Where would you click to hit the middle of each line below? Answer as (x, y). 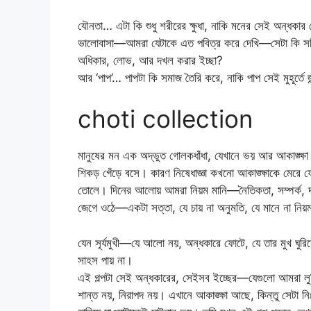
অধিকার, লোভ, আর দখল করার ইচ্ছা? (150, 60)
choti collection (165, 119)
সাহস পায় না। (105, 260)
